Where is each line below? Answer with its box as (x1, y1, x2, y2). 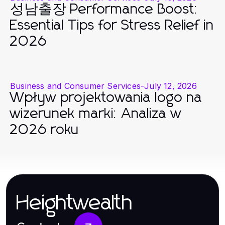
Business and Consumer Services (10, 80, 141, 91)
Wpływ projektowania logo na (10, 90, 202, 105)
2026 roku (10, 123, 79, 137)
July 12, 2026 (144, 80, 197, 91)
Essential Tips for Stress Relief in (10, 18, 214, 33)
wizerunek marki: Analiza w (10, 106, 182, 121)
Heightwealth (17, 192, 133, 214)
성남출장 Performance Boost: (10, 2, 199, 17)
